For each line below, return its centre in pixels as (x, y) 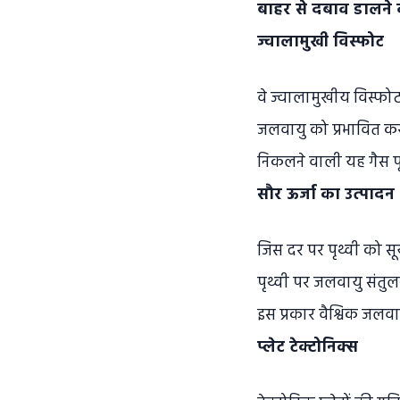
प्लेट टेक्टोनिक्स (308, 348)
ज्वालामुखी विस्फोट (321, 42)
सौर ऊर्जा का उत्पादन (326, 195)
